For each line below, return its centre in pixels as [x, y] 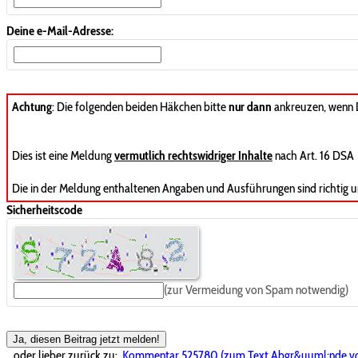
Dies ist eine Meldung [63, 155]
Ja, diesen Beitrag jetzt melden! [86, 339]
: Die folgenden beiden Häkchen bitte [140, 106]
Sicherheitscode [44, 209]
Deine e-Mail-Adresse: [60, 30]
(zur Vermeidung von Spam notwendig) [256, 289]
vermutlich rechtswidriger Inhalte [193, 155]
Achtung [32, 106]
